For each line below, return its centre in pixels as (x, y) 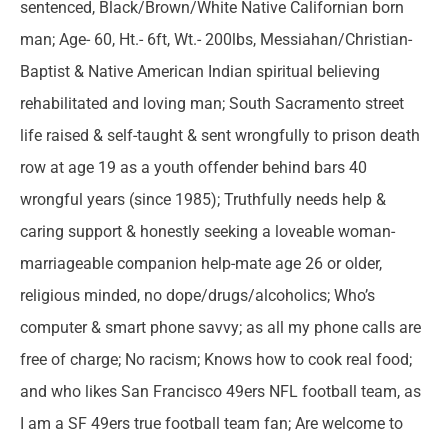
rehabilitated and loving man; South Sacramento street (212, 103)
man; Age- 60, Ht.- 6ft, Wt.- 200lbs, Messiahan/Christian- (216, 39)
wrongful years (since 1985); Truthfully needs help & (203, 199)
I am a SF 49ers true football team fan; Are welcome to (211, 423)
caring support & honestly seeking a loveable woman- (207, 231)
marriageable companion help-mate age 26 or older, (201, 263)
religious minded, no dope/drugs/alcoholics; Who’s (197, 295)
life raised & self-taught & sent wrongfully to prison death (220, 135)
